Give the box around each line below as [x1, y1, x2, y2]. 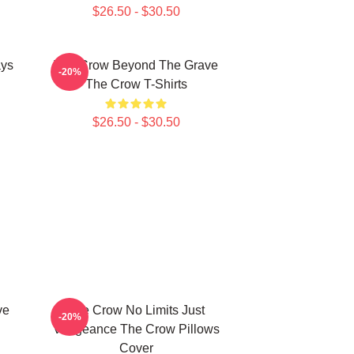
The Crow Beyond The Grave [54, 58, 218, 72]
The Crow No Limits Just [67, 303, 205, 317]
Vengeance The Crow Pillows [52, 322, 220, 336]
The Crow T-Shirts [85, 77, 187, 91]
